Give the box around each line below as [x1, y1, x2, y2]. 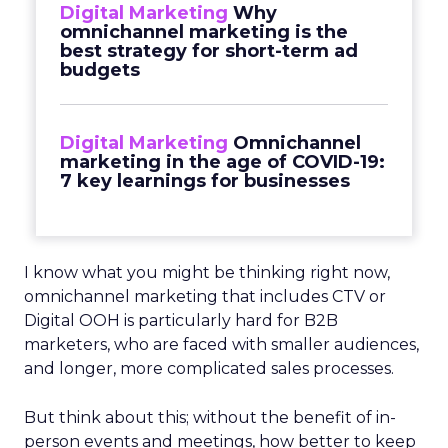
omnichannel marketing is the [60, 21, 348, 43]
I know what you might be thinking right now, [24, 263, 390, 282]
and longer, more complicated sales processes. [24, 359, 394, 378]
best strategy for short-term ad [60, 40, 358, 62]
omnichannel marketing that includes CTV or [24, 287, 386, 306]
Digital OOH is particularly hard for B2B [24, 311, 338, 330]
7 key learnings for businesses [60, 170, 350, 192]
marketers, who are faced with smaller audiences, [24, 335, 419, 354]
